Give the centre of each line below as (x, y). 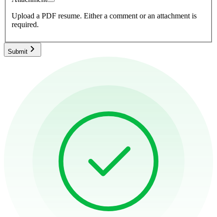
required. (25, 24)
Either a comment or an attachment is (140, 15)
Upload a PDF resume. (47, 15)
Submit (18, 51)
